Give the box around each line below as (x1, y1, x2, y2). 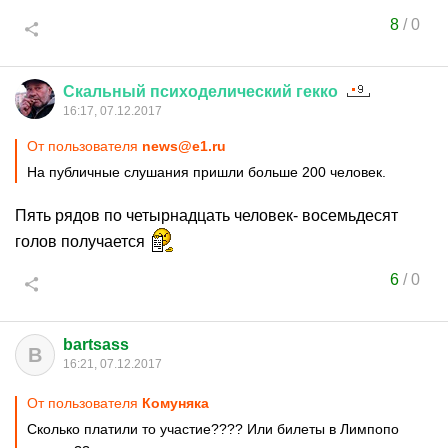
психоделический (150, 83, 292, 100)
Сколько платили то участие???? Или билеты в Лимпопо (27, 421, 399, 437)
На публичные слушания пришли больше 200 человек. (27, 164, 386, 180)
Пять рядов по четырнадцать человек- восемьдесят (15, 207, 398, 224)
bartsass (63, 336, 129, 353)
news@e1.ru (142, 138, 226, 154)
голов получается (15, 233, 149, 250)
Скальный (63, 83, 146, 100)
